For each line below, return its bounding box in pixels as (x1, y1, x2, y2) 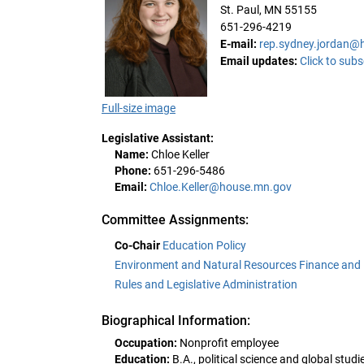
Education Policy (162, 238, 246, 252)
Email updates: (220, 54, 297, 67)
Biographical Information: (102, 312, 251, 328)
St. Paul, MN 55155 (220, 2, 317, 16)
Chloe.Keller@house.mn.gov (149, 180, 292, 193)
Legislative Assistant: (102, 131, 214, 145)
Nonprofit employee (177, 336, 279, 349)
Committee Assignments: (102, 211, 249, 227)
